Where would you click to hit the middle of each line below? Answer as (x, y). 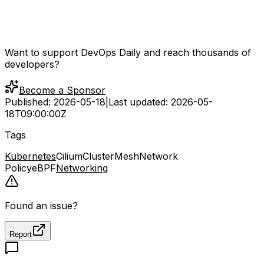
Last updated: (140, 102)
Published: (29, 102)
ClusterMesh (111, 156)
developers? (32, 65)
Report (21, 235)
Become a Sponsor (62, 90)
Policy (18, 168)
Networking (82, 168)
